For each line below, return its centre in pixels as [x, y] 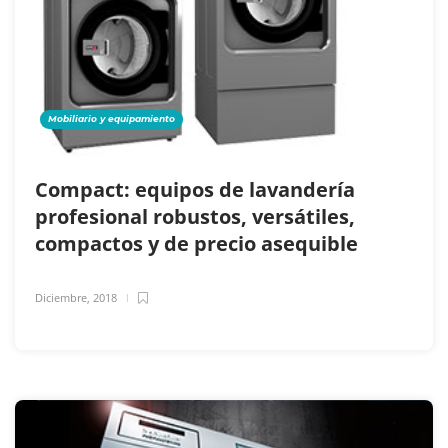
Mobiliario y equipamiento [111, 118]
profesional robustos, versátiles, [195, 216]
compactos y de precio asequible [199, 243]
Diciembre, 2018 [76, 297]
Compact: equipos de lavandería [195, 189]
